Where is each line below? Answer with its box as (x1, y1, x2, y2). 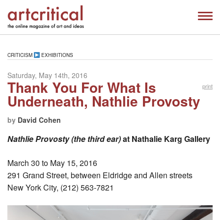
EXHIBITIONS (41, 52, 73, 58)
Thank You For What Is (7, 77, 156, 97)
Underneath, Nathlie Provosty (7, 90, 200, 111)
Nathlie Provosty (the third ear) (7, 133, 121, 144)
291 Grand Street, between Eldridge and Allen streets (7, 169, 192, 181)
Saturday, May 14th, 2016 (7, 70, 87, 80)
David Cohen (18, 114, 61, 125)
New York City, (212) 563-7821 (7, 181, 114, 193)
